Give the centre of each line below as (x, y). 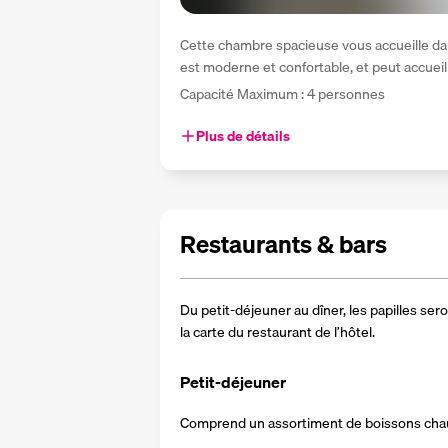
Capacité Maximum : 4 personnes (282, 94)
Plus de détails (243, 136)
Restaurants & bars (283, 244)
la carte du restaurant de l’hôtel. (277, 332)
